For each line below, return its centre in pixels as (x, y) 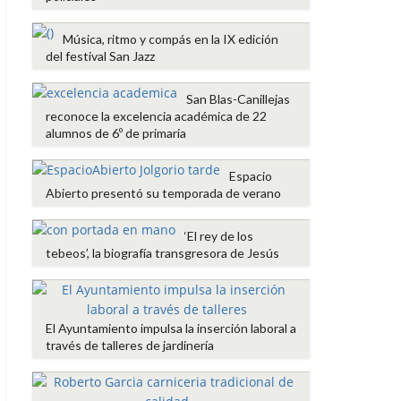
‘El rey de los (219, 236)
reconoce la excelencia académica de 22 (156, 116)
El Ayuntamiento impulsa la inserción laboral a (171, 328)
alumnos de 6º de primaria (116, 133)
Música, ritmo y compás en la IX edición (171, 39)
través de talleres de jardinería (130, 346)
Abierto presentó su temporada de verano (163, 193)
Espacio (251, 176)
